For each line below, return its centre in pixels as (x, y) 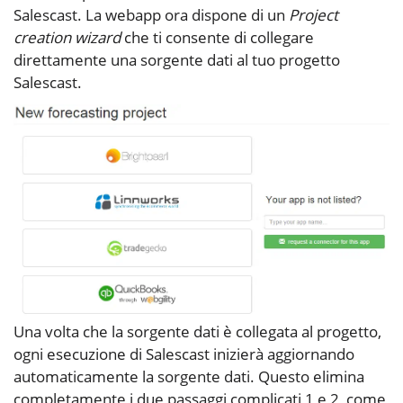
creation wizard (67, 37)
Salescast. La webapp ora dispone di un (151, 14)
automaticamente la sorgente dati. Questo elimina (189, 376)
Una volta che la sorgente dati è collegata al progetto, (197, 331)
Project (313, 14)
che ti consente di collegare (217, 37)
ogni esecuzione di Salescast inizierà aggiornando (184, 354)
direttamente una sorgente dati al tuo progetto (177, 59)
